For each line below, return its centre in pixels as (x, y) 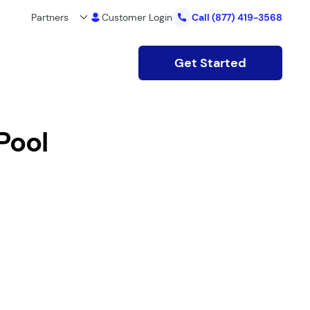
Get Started (210, 63)
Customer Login (137, 17)
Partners (50, 17)
